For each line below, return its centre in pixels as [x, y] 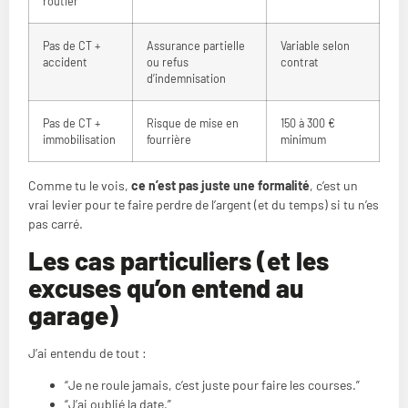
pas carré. [56, 224]
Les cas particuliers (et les [178, 260]
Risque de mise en [193, 123]
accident [65, 62]
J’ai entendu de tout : [87, 352]
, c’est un [334, 186]
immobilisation [79, 140]
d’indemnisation [186, 79]
